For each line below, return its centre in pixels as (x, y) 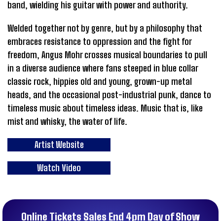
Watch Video (59, 168)
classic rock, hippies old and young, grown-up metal (100, 82)
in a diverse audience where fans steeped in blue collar (103, 68)
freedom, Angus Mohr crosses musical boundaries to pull (107, 55)
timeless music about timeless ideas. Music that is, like (105, 108)
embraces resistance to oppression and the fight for (99, 42)
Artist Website (59, 145)
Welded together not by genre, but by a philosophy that (105, 28)
